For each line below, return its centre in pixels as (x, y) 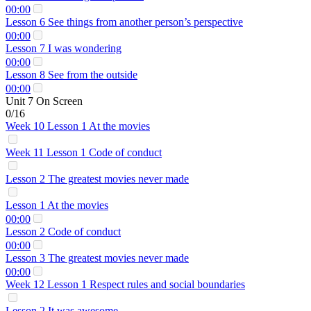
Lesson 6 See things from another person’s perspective (124, 22)
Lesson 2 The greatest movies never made (97, 179)
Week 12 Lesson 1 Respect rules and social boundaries (125, 284)
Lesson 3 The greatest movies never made (97, 258)
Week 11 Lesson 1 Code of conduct (84, 152)
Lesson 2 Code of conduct (63, 232)
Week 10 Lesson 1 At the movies (78, 126)
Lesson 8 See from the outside (72, 75)
